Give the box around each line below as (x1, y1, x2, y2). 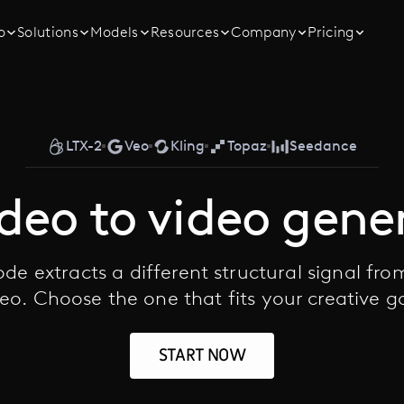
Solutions (17, 23, 79, 41)
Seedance (289, 137, 357, 155)
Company (231, 23, 297, 41)
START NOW (159, 343, 245, 367)
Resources (150, 23, 220, 41)
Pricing (308, 23, 354, 41)
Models (89, 23, 139, 41)
